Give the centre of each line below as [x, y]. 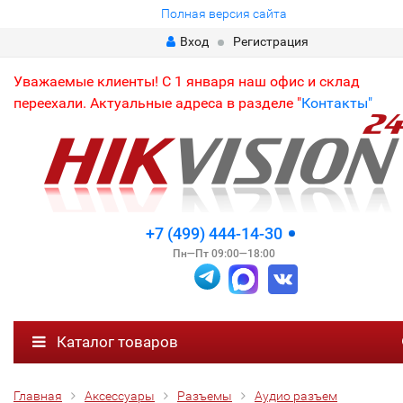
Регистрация [270, 41]
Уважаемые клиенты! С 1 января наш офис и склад [187, 81]
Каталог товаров [116, 341]
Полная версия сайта [224, 13]
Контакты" [337, 103]
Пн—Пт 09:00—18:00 [224, 254]
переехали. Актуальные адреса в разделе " [157, 103]
